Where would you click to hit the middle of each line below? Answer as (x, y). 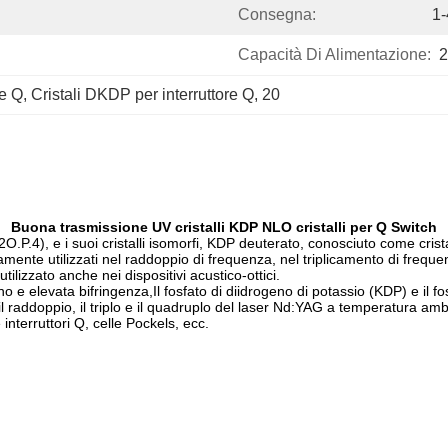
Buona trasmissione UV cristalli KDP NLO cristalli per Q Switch (224, 227)
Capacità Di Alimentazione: (334, 54)
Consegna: (277, 14)
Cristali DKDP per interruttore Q (142, 94)
